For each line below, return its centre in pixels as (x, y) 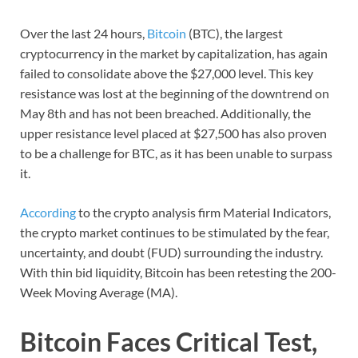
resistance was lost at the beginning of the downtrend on (175, 93)
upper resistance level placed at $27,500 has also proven (173, 133)
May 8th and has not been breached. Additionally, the (165, 113)
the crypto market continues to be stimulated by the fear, (175, 233)
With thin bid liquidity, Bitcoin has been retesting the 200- (178, 272)
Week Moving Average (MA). (100, 292)
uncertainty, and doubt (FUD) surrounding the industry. (171, 253)
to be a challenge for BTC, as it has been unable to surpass (176, 153)
